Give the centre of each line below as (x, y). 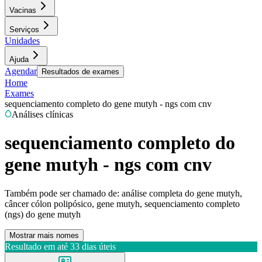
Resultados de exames (80, 72)
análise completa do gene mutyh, (182, 193)
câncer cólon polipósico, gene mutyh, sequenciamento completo (122, 204)
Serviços (24, 30)
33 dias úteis (93, 246)
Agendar (21, 71)
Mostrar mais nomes (44, 235)
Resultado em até (36, 246)
